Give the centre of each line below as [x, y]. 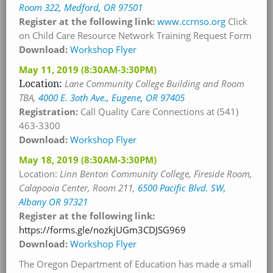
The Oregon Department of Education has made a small [135, 264]
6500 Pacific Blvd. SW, [182, 188]
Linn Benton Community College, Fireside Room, [156, 174]
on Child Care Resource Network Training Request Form [135, 35]
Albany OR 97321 [53, 202]
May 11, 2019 [50, 69]
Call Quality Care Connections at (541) [159, 112]
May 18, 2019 [50, 160]
